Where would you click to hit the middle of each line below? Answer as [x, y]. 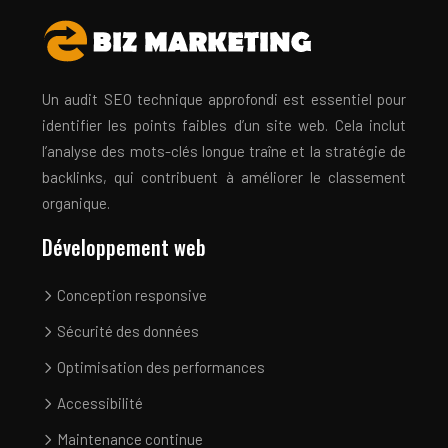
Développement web [124, 246]
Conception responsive [130, 294]
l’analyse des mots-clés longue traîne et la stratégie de [224, 150]
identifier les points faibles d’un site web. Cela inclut [224, 124]
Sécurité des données [126, 330]
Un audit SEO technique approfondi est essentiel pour [224, 98]
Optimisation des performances [159, 366]
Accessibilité [98, 402]
